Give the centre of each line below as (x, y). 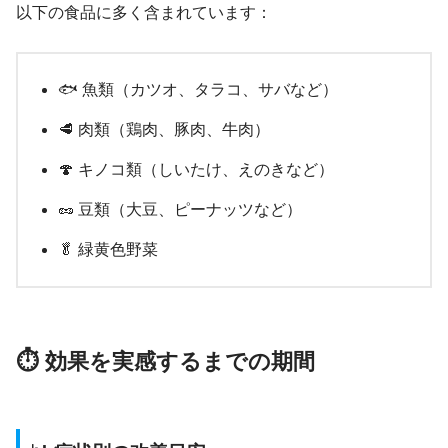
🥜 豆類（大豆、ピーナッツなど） (180, 210)
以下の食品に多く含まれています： (144, 13)
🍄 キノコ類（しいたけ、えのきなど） (196, 170)
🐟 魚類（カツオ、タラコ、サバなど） (198, 90)
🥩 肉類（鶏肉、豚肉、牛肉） (164, 130)
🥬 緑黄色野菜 (108, 250)
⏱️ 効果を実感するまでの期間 (165, 362)
